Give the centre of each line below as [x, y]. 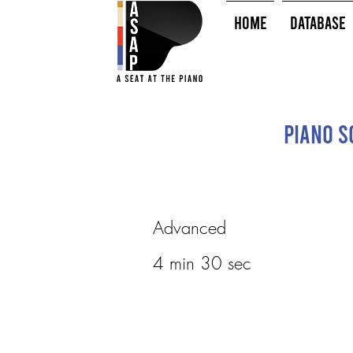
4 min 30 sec [202, 263]
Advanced [189, 228]
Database [318, 22]
